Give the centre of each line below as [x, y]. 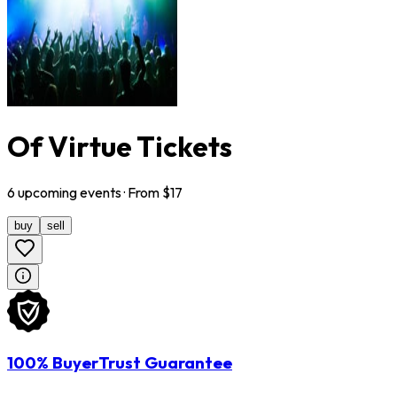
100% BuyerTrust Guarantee [120, 363]
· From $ [146, 192]
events [101, 192]
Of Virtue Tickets [120, 147]
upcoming [47, 192]
